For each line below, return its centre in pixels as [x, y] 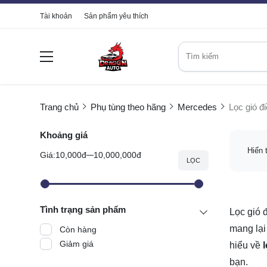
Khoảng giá [64, 135]
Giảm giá [77, 244]
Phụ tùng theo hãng [128, 107]
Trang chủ [59, 107]
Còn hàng [78, 230]
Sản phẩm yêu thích [116, 16]
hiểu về [246, 245]
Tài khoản [56, 16]
